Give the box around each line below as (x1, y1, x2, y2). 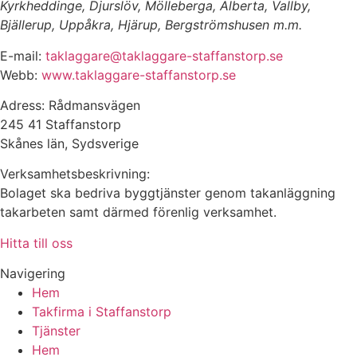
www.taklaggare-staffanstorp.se (41, 66, 236, 83)
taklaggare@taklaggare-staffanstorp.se (45, 47, 283, 64)
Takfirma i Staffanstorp (32, 304, 171, 320)
